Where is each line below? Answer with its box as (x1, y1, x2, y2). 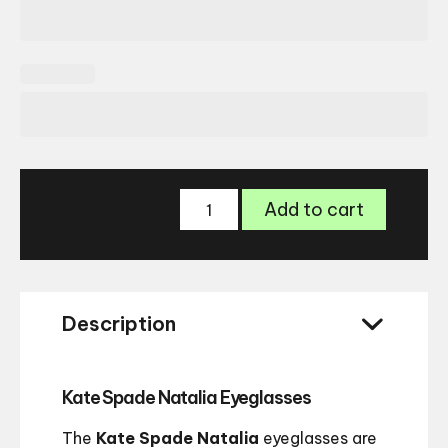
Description (62, 311, 176, 337)
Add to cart (264, 198, 364, 222)
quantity (236, 286, 301, 307)
